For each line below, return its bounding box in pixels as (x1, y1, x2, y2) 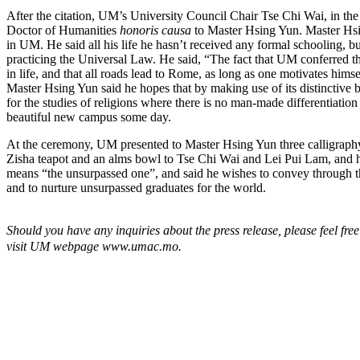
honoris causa (120, 23, 191, 37)
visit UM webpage (6, 239, 99, 253)
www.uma (99, 239, 153, 253)
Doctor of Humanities (6, 23, 120, 37)
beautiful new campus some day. (6, 110, 171, 124)
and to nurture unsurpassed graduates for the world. (6, 181, 266, 194)
